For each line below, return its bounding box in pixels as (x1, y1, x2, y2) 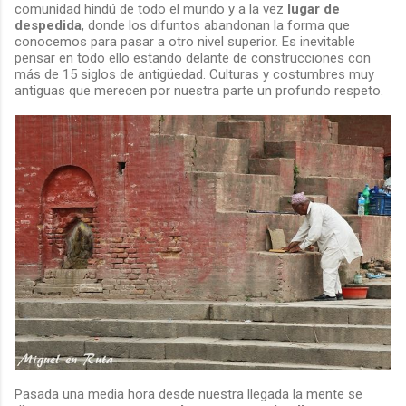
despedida (14, 16, 82, 34)
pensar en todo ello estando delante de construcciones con (14, 49, 371, 66)
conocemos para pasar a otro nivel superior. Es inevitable (14, 33, 355, 50)
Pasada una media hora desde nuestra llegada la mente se (14, 386, 362, 403)
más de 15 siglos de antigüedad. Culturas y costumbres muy (14, 65, 374, 82)
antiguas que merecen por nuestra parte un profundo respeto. (14, 82, 383, 99)
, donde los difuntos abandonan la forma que (82, 16, 350, 34)
